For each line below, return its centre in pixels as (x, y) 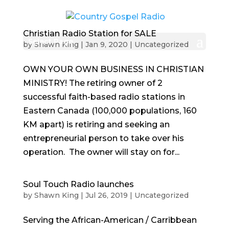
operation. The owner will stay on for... (101, 152)
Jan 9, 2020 (106, 44)
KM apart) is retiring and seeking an (96, 124)
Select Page (50, 42)
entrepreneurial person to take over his (103, 138)
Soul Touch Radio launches (78, 184)
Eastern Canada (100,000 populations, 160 (110, 111)
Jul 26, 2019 (106, 195)
